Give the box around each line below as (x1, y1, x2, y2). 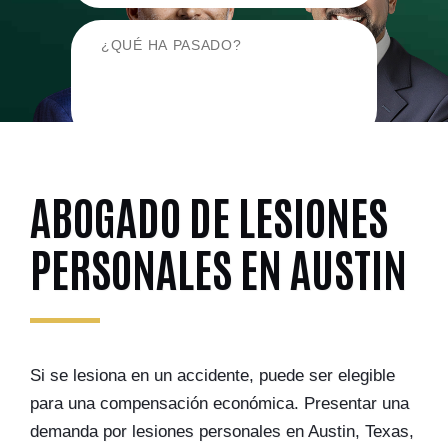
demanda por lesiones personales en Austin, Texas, (30, 422, 414, 441)
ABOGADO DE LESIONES (30, 185, 388, 244)
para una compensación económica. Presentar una (30, 394, 409, 413)
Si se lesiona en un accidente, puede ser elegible (30, 366, 395, 385)
